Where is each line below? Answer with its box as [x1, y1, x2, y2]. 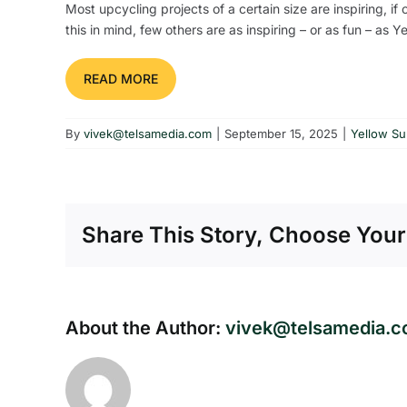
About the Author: [65, 316, 225, 339]
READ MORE [83, 70, 158, 86]
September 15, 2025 [224, 125, 338, 141]
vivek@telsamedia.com [84, 125, 212, 141]
